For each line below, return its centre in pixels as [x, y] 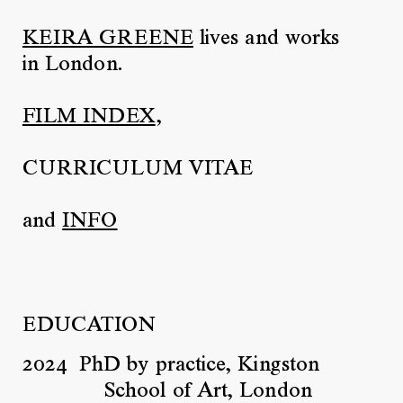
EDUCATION [88, 326]
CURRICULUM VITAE [138, 169]
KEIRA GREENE [107, 39]
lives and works [266, 39]
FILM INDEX [89, 117]
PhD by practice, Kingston [199, 365]
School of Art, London [208, 391]
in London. [72, 65]
